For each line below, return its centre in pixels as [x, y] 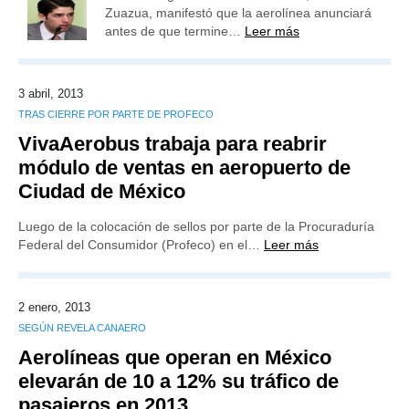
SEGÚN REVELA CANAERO [82, 328]
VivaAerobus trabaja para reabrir [173, 144]
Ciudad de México [102, 191]
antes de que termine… [175, 31]
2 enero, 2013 [54, 307]
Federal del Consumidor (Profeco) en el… [141, 245]
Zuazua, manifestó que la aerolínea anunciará [238, 13]
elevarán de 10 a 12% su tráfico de [178, 381]
